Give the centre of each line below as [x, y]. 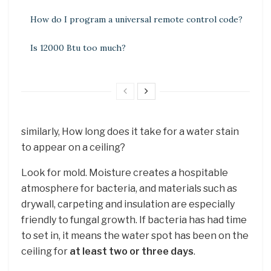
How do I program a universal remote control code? [136, 19]
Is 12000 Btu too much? [78, 47]
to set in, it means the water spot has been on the [135, 235]
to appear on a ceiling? [73, 147]
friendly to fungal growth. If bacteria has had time [134, 220]
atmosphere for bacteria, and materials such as [129, 188]
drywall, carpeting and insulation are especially [128, 204]
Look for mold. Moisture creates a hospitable [125, 172]
